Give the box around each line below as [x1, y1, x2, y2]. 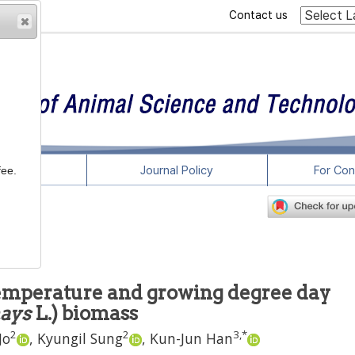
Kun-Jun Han [150, 329, 233, 348]
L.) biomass [31, 302, 138, 325]
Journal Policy [140, 163, 214, 177]
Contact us [229, 9, 288, 21]
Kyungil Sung [37, 329, 123, 348]
